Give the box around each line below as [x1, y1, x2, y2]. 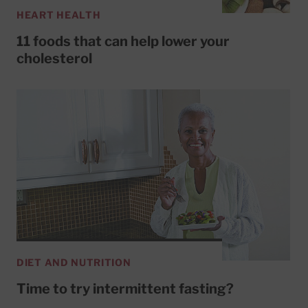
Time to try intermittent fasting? [16, 280, 234, 297]
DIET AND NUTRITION [16, 256, 131, 268]
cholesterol [16, 50, 92, 67]
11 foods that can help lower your [16, 33, 230, 50]
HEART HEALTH [16, 9, 101, 21]
